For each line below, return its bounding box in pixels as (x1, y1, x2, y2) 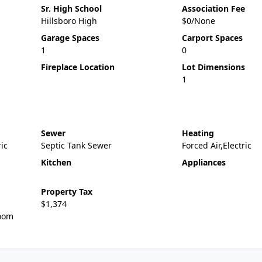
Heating (181, 127, 214, 139)
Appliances (181, 157, 226, 168)
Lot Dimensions (181, 61, 245, 73)
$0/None (181, 15, 215, 26)
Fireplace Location (40, 61, 115, 73)
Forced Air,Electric (181, 140, 251, 151)
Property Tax (40, 186, 92, 197)
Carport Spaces (181, 32, 243, 43)
